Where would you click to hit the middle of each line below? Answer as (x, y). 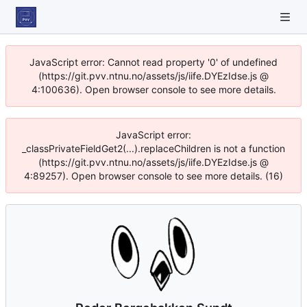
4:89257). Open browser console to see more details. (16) (153, 176)
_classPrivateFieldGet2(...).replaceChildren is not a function (153, 148)
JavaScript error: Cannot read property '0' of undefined (153, 62)
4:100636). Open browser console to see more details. (153, 89)
